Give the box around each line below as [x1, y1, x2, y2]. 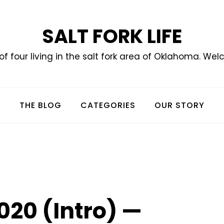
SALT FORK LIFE [42, 23, 182, 49]
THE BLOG [19, 99, 61, 111]
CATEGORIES [80, 99, 135, 111]
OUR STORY [154, 99, 204, 111]
